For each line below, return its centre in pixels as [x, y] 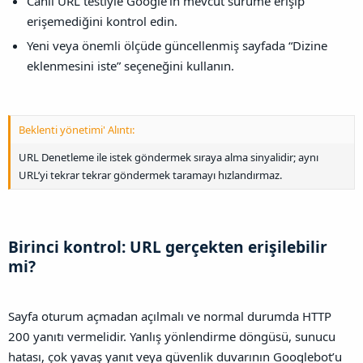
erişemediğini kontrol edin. [102, 21]
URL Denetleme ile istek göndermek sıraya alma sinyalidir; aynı [169, 157]
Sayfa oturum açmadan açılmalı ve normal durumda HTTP [170, 316]
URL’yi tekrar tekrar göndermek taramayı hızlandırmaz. [150, 175]
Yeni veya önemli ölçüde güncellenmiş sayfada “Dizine [177, 46]
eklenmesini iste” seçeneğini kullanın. [131, 66]
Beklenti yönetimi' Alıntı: [77, 129]
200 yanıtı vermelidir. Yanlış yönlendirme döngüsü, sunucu [172, 337]
